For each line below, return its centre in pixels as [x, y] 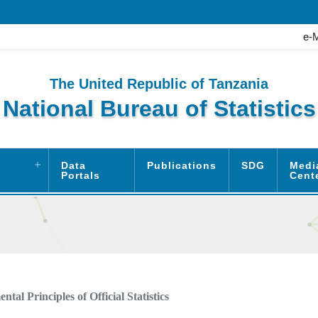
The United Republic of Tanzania [159, 84]
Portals [80, 175]
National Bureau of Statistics [159, 109]
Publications [182, 165]
